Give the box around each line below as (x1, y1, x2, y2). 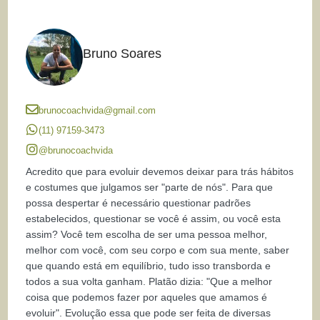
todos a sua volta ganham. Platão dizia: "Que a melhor (26, 276, 273, 288)
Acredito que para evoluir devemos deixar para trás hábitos (26, 166, 294, 178)
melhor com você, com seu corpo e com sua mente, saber (26, 244, 290, 256)
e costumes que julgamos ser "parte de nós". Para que (26, 181, 274, 194)
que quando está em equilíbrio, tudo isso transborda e (26, 260, 271, 272)
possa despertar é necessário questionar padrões (26, 197, 251, 209)
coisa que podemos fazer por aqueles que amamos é (26, 291, 268, 304)
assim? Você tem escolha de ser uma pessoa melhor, (26, 229, 268, 241)
